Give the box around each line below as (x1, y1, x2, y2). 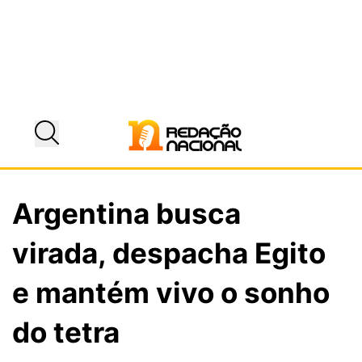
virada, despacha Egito (12, 235, 326, 270)
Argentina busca (12, 196, 241, 230)
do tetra (12, 314, 120, 349)
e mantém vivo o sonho (12, 275, 330, 309)
